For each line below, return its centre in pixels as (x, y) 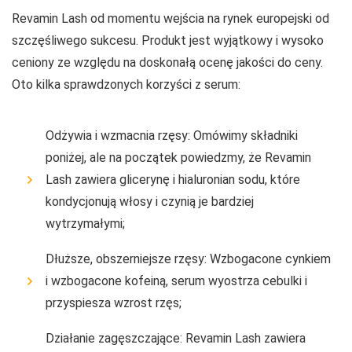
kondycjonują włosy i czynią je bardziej (150, 201)
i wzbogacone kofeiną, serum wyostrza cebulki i (176, 280)
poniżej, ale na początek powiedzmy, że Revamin (178, 157)
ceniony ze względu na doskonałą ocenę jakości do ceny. (167, 62)
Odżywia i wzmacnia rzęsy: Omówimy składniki (172, 135)
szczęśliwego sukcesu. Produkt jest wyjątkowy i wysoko (168, 40)
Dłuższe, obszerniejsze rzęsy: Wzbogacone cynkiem (188, 258)
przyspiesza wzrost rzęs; (114, 302)
